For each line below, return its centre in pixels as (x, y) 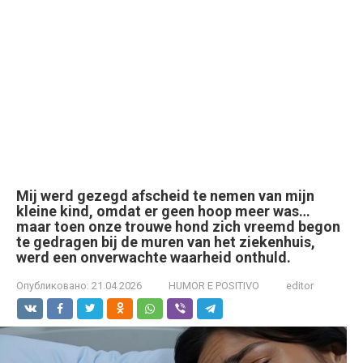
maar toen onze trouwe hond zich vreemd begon (178, 226)
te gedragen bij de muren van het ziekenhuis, (166, 242)
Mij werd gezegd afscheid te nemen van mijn (165, 196)
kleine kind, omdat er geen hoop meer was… (163, 211)
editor (300, 286)
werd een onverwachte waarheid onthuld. (154, 257)
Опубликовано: (53, 286)
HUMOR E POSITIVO (214, 286)
